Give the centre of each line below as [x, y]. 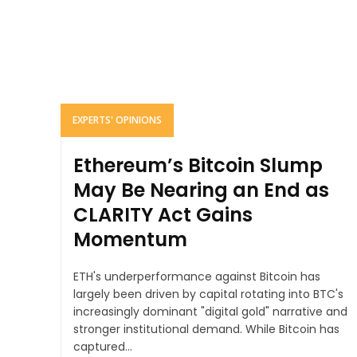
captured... [103, 347]
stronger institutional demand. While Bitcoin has [159, 330]
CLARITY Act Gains [163, 215]
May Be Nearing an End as [201, 190]
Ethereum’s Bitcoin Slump [198, 166]
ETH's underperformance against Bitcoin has [197, 277]
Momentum [130, 240]
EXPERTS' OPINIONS [117, 120]
